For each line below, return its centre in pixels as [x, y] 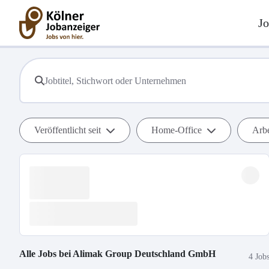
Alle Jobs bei [46, 254]
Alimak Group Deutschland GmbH [144, 254]
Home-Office [177, 130]
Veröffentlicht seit [68, 130]
